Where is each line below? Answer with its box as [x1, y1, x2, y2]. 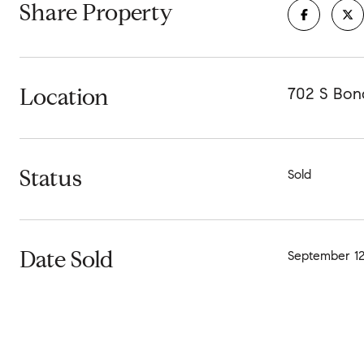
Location [19, 83, 109, 111]
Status [19, 164, 82, 193]
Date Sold [19, 245, 114, 274]
